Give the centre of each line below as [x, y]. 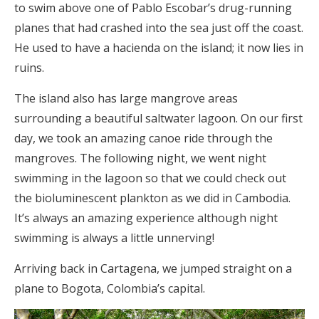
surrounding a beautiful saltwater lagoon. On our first [158, 119]
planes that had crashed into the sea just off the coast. [159, 28]
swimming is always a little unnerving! [114, 238]
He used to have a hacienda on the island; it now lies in [159, 48]
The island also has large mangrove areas [126, 99]
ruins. [29, 68]
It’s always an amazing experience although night [146, 218]
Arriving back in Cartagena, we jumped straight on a [153, 269]
